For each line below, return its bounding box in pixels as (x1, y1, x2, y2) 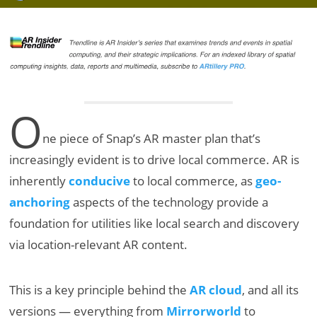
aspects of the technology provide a (70, 194, 269, 211)
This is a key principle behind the (9, 282, 190, 299)
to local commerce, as (130, 173, 256, 190)
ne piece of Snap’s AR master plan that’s (42, 130, 261, 147)
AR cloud (190, 282, 243, 299)
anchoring (9, 194, 71, 211)
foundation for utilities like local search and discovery (9, 215, 300, 232)
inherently (9, 173, 69, 190)
